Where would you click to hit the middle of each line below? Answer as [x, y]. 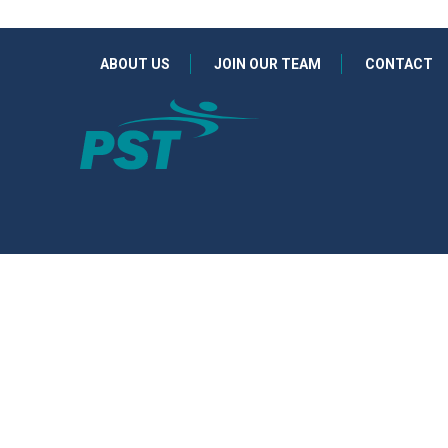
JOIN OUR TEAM [267, 64]
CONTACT [399, 64]
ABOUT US [135, 64]
